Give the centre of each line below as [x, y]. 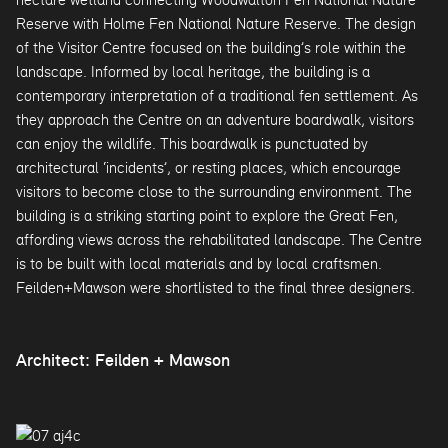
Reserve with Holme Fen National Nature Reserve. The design [216, 23]
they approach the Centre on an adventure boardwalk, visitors [215, 119]
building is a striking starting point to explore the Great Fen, [207, 215]
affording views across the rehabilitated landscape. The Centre [219, 239]
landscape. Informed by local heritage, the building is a [193, 71]
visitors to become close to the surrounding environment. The [214, 191]
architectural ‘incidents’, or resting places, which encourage [208, 167]
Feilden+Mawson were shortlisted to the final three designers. [215, 287]
